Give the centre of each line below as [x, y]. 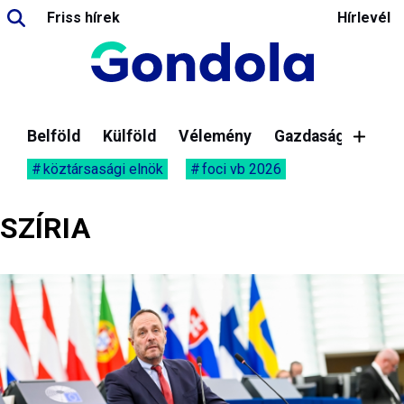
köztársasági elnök [103, 169]
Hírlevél [364, 18]
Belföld [54, 136]
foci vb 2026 [242, 169]
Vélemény [215, 136]
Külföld [129, 136]
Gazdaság [309, 136]
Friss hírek [83, 18]
